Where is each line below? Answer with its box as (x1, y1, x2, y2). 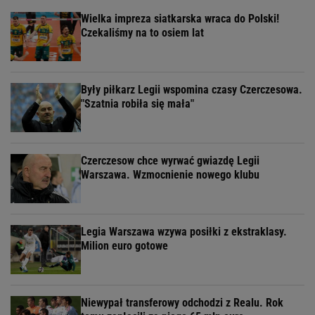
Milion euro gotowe (81, 239, 168, 253)
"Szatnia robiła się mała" (81, 97, 194, 111)
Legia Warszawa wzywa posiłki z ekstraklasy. (81, 225, 287, 239)
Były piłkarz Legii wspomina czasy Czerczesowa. (81, 83, 302, 97)
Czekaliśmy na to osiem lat (81, 26, 204, 40)
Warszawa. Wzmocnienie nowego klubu (81, 168, 259, 182)
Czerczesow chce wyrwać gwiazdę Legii (81, 154, 259, 168)
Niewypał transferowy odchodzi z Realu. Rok (81, 296, 283, 310)
